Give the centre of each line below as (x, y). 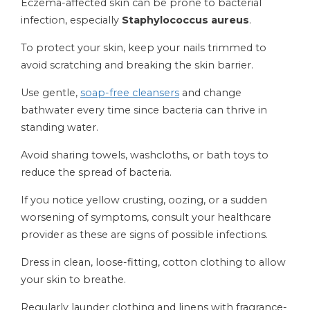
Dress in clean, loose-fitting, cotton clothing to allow (153, 263)
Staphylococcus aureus (185, 20)
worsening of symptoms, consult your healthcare (146, 218)
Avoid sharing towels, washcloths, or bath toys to (145, 155)
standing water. (60, 128)
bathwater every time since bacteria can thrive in (144, 110)
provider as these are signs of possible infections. (144, 235)
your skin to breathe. (73, 280)
